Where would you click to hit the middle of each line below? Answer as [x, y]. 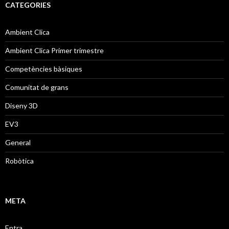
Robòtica [19, 161]
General [18, 143]
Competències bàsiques [44, 69]
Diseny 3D [21, 106]
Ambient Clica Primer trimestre [54, 51]
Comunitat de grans [37, 87]
